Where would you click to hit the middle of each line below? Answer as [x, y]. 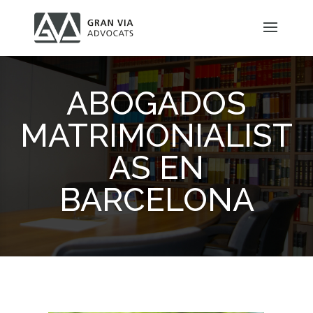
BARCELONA [156, 200]
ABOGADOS [156, 104]
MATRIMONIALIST [156, 136]
